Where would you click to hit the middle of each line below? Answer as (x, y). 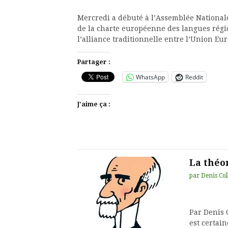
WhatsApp (150, 77)
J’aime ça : (94, 104)
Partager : (94, 62)
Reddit (194, 77)
